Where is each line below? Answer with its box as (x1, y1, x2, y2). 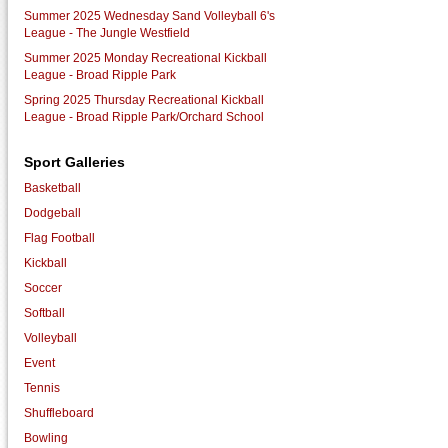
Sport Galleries (24, 153, 126, 170)
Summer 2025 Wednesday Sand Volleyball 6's (24, 8, 276, 23)
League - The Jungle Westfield (24, 25, 191, 40)
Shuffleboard (24, 405, 95, 420)
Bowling (24, 430, 69, 445)
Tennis (24, 380, 61, 395)
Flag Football (24, 230, 96, 245)
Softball (24, 305, 66, 320)
